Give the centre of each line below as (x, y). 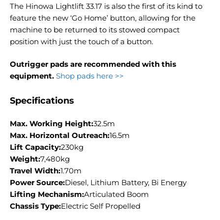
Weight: (25, 159)
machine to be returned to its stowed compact (95, 29)
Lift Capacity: (35, 147)
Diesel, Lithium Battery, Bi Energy (126, 182)
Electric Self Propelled (101, 206)
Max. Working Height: (52, 123)
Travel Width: (35, 170)
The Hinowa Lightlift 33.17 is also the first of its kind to (106, 6)
